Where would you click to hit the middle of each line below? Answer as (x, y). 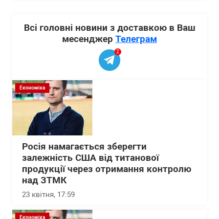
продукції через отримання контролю (107, 169)
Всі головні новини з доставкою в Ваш (109, 28)
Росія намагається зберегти (84, 147)
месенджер (89, 39)
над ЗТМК (44, 180)
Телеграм (136, 39)
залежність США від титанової (90, 158)
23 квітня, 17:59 (48, 195)
